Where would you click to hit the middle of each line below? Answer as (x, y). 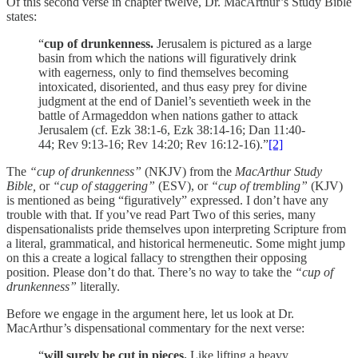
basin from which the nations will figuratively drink (167, 58)
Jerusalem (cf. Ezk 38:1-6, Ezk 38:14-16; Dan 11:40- (172, 130)
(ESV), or (183, 186)
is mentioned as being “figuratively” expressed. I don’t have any (167, 201)
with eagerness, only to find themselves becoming (163, 73)
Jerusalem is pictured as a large (233, 44)
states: (22, 17)
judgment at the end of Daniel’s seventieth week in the (175, 101)
